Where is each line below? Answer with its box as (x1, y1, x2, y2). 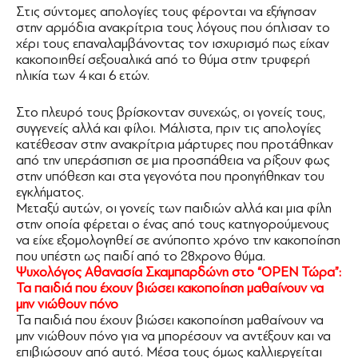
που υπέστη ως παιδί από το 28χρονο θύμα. (16, 248, 265, 264)
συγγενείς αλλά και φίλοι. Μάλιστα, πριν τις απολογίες (16, 120, 321, 136)
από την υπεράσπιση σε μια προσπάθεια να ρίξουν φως (16, 152, 330, 168)
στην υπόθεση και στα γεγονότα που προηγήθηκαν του (16, 168, 324, 184)
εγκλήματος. (16, 184, 84, 200)
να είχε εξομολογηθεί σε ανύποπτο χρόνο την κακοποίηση (16, 232, 340, 248)
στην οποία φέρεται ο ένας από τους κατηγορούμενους (16, 216, 329, 232)
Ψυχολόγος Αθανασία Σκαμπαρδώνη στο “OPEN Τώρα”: (16, 264, 341, 280)
